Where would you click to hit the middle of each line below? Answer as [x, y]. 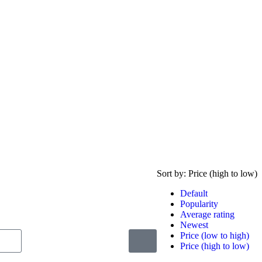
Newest [194, 225]
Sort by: [173, 173]
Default [194, 193]
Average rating [207, 214]
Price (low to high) [215, 235]
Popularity [199, 204]
